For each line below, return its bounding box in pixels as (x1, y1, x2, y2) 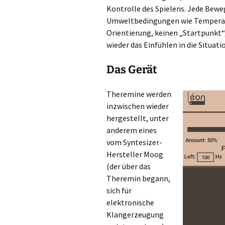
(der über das (106, 161, 151, 171)
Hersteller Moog (106, 149, 163, 159)
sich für (106, 185, 132, 195)
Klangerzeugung (106, 209, 164, 219)
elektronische (106, 197, 154, 207)
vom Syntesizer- (106, 137, 162, 147)
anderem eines (106, 125, 157, 135)
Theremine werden (106, 89, 171, 99)
